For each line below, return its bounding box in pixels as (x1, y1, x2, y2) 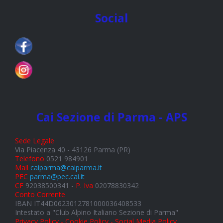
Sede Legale (15, 136, 54, 146)
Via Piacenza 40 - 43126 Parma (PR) (15, 145, 130, 155)
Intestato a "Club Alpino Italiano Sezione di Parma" (15, 208, 178, 218)
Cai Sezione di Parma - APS (36, 109, 187, 125)
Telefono (15, 154, 44, 164)
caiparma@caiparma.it (30, 163, 102, 173)
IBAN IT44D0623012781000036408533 (15, 199, 141, 209)
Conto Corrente (15, 190, 65, 200)
